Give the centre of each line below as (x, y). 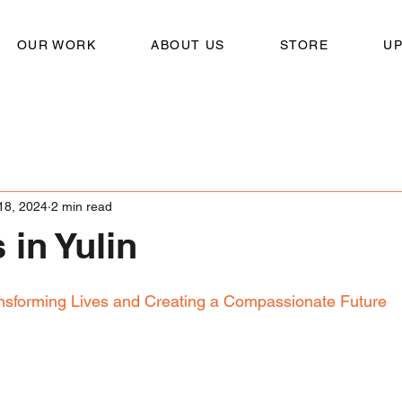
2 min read (82, 206)
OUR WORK (56, 45)
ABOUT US (188, 45)
